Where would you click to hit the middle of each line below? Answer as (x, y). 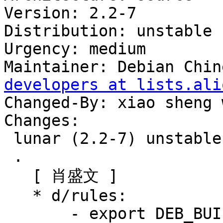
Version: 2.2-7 (70, 13)
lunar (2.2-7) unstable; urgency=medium (9, 139)
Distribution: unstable (108, 31)
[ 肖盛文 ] (18, 176)
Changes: (42, 121)
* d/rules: (18, 196)
